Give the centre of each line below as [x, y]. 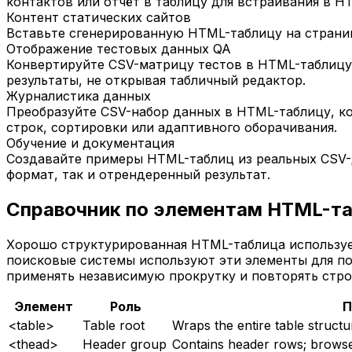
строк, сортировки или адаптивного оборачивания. [172, 128]
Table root [114, 326]
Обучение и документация [90, 143]
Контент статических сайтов [99, 18]
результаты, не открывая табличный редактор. [156, 81]
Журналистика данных [79, 96]
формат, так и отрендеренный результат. [138, 175]
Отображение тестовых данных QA [119, 49]
